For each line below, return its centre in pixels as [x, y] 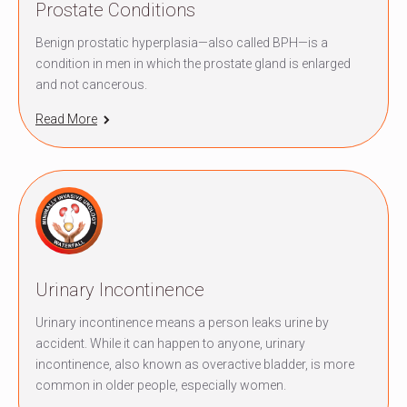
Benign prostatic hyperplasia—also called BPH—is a [182, 42]
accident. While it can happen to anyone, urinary [170, 343]
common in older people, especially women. [161, 385]
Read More [66, 119]
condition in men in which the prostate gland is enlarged [193, 63]
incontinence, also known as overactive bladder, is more [195, 364]
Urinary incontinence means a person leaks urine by [182, 322]
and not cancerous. [91, 84]
